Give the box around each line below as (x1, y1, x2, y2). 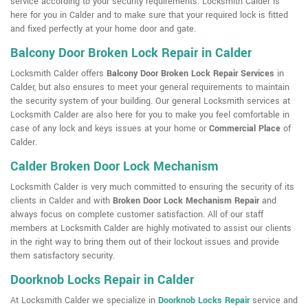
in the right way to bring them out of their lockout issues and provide (10, 236, 279, 249)
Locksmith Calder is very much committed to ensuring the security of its (10, 181, 294, 194)
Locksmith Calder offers (10, 67, 107, 80)
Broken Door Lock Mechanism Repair (113, 195, 259, 208)
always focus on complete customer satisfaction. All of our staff (10, 208, 263, 221)
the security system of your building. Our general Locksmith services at (10, 95, 290, 108)
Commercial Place (209, 122, 280, 135)
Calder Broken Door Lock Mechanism (10, 157, 219, 176)
